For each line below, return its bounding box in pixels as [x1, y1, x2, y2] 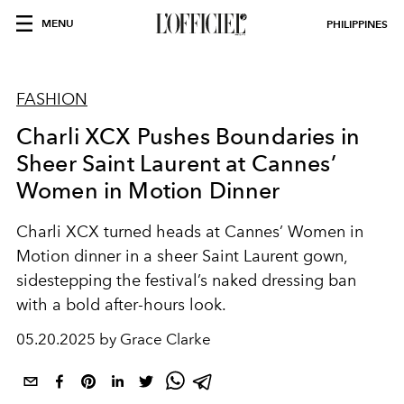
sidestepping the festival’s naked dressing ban [16, 271, 356, 290]
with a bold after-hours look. [16, 295, 226, 315]
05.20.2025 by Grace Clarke [16, 330, 211, 348]
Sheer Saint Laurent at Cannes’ [16, 150, 336, 177]
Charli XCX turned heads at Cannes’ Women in [16, 222, 363, 242]
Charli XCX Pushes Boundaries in [16, 123, 360, 150]
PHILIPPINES [326, 17, 388, 31]
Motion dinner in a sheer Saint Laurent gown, [16, 246, 347, 266]
